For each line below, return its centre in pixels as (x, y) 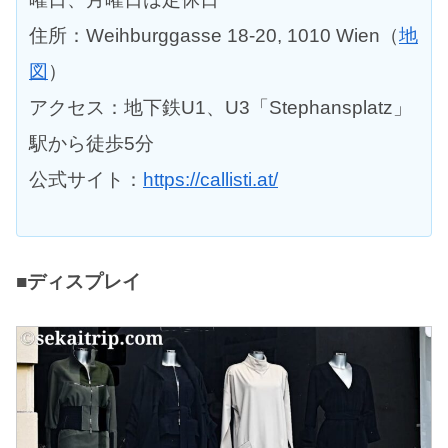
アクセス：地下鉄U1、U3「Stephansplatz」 (220, 107)
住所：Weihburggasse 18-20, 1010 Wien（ (214, 35)
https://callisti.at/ (210, 179)
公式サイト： (86, 179)
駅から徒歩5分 (91, 143)
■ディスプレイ (78, 281)
